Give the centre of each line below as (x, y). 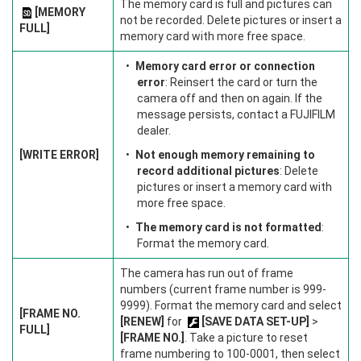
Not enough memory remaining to (225, 155)
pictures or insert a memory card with (234, 187)
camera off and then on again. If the (230, 98)
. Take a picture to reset (246, 338)
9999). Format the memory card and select (231, 305)
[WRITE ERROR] (59, 155)
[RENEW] (142, 322)
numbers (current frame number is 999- (223, 289)
